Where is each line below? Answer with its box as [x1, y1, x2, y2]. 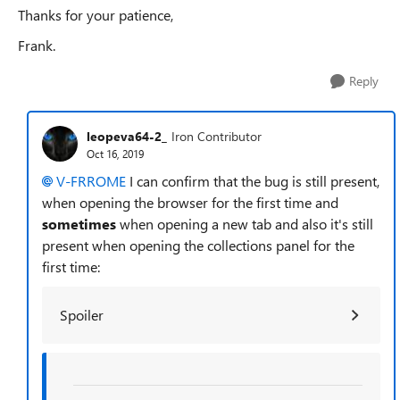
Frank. [18, 36, 55, 54]
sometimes [42, 214, 116, 233]
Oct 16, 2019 [87, 146, 144, 161]
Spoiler [60, 305, 104, 324]
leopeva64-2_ [87, 127, 167, 145]
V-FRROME [56, 171, 126, 190]
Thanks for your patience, [18, 5, 173, 24]
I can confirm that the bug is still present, [126, 171, 379, 190]
